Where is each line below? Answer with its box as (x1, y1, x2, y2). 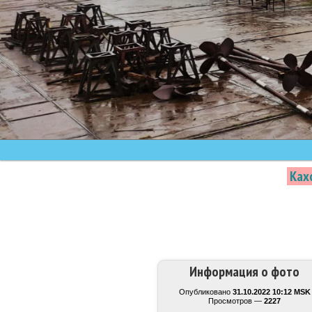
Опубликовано (178, 288, 233, 296)
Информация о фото (189, 263, 299, 281)
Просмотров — (208, 297, 264, 305)
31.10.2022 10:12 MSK (232, 288, 311, 296)
